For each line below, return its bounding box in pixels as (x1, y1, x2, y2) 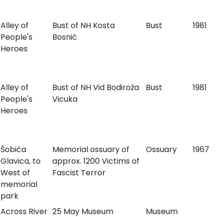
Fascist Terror (52, 167, 106, 178)
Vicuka (52, 93, 77, 105)
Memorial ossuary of (52, 144, 129, 155)
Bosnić (52, 31, 77, 43)
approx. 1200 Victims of (52, 155, 139, 167)
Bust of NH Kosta (52, 20, 115, 31)
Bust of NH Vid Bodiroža (52, 82, 139, 93)
